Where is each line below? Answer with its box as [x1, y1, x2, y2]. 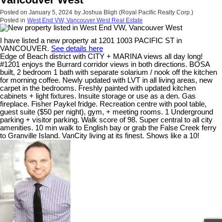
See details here [51, 45, 103, 53]
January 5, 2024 [29, 9, 72, 16]
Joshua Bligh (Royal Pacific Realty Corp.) [82, 9, 193, 16]
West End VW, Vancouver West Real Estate [27, 17, 143, 24]
